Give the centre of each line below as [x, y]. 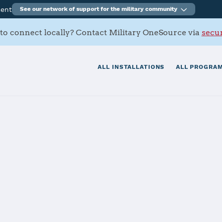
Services [46, 191]
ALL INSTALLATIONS [131, 67]
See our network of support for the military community [99, 9]
